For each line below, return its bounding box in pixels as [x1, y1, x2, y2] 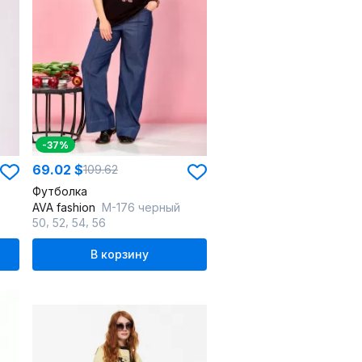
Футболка [32, 184, 87, 198]
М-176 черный [102, 200, 180, 214]
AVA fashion [32, 200, 99, 214]
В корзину [90, 247, 149, 261]
